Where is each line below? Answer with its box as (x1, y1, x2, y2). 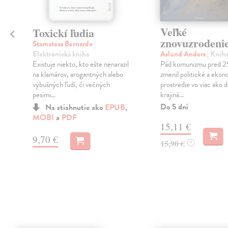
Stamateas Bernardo (32, 38, 94, 49)
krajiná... (160, 89, 184, 101)
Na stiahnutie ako (45, 101, 105, 113)
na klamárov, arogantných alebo (32, 68, 123, 80)
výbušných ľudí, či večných (32, 78, 110, 90)
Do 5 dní (160, 101, 188, 113)
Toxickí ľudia (32, 24, 94, 41)
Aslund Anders (160, 48, 207, 60)
